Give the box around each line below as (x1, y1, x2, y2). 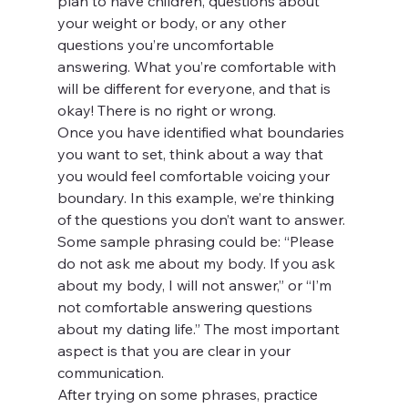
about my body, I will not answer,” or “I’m (56, 276, 335, 295)
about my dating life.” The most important (56, 320, 343, 339)
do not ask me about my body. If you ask (56, 254, 339, 273)
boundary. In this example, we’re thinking (56, 189, 338, 208)
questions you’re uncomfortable (56, 36, 278, 55)
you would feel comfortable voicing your (56, 167, 333, 186)
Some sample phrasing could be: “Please (56, 232, 338, 251)
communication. (56, 363, 164, 382)
